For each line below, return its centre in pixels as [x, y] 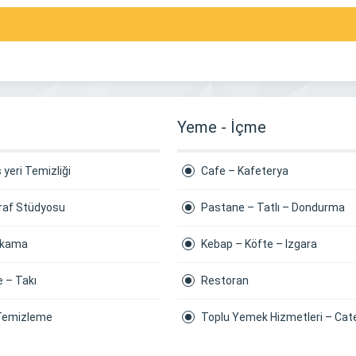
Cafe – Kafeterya [245, 171]
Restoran [225, 281]
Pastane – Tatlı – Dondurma [273, 207]
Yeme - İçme [222, 127]
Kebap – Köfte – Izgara [259, 244]
